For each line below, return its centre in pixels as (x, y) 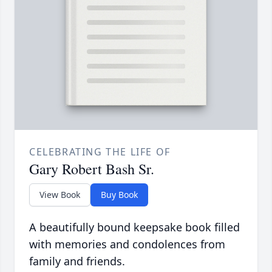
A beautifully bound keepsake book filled (134, 227)
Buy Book (119, 195)
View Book (60, 195)
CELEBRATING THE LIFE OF (100, 152)
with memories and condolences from (127, 244)
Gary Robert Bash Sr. (92, 169)
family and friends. (77, 261)
